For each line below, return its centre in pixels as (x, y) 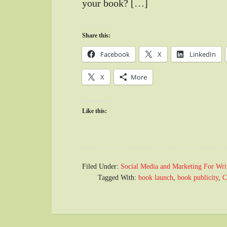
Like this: (94, 111)
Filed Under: (101, 166)
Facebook (115, 54)
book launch (156, 177)
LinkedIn (203, 54)
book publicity (198, 177)
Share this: (96, 35)
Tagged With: (118, 177)
